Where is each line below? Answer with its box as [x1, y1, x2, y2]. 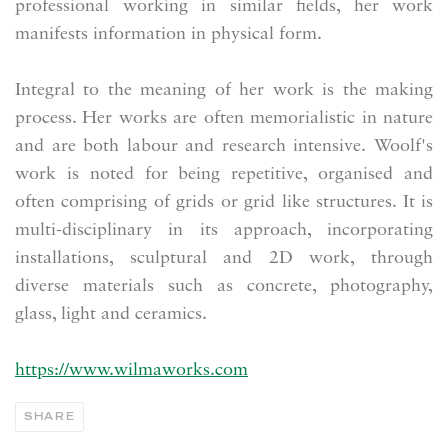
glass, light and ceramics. [15, 305, 207, 324]
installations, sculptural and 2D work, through [15, 249, 433, 268]
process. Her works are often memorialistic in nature [15, 109, 433, 128]
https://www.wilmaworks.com [15, 361, 248, 380]
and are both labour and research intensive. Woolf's [15, 137, 433, 156]
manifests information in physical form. [15, 25, 322, 44]
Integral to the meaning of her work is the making [15, 81, 433, 100]
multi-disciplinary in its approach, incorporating [15, 221, 433, 240]
